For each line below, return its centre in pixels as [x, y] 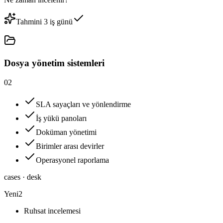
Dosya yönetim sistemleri [54, 63]
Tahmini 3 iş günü [44, 22]
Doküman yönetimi [66, 132]
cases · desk [23, 177]
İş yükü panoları [61, 118]
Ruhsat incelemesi [52, 211]
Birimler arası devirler [70, 146]
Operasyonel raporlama [72, 160]
